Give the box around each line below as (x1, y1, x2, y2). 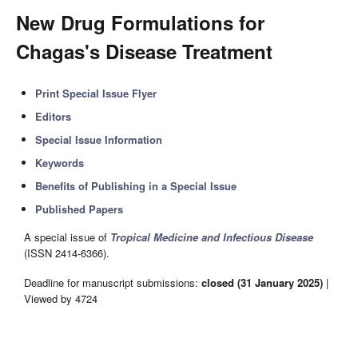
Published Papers (35, 201, 124, 217)
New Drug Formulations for (16, 9, 265, 36)
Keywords (35, 155, 85, 170)
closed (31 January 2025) (201, 274, 323, 290)
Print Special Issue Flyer (35, 86, 157, 101)
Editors (35, 109, 72, 124)
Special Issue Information (35, 132, 163, 147)
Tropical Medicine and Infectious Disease (110, 229, 313, 245)
